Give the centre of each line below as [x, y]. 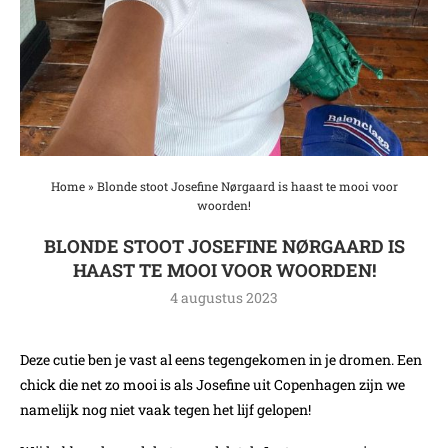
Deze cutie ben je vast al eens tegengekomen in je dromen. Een [221, 359]
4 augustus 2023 [224, 297]
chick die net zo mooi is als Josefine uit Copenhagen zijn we [212, 384]
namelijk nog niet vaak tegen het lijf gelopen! [165, 409]
